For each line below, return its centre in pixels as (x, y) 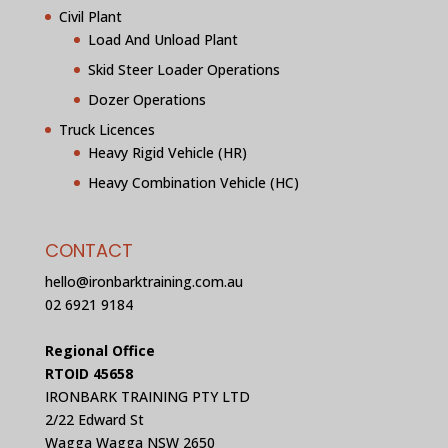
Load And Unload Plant (162, 39)
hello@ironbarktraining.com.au (143, 281)
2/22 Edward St (94, 419)
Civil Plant (90, 16)
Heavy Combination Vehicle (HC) (193, 182)
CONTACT (88, 250)
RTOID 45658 (88, 373)
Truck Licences (106, 129)
